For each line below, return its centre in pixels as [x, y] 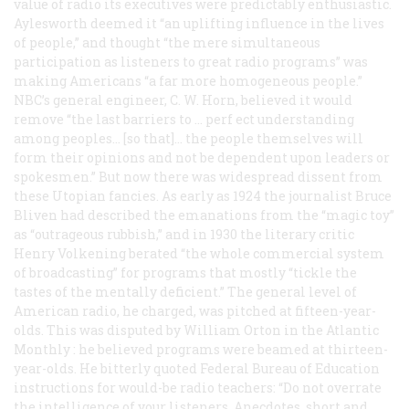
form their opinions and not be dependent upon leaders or [202, 157]
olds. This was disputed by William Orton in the [170, 330]
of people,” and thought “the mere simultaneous [167, 42]
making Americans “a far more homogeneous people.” [188, 80]
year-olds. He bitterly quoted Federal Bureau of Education [197, 368]
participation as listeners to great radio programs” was [191, 61]
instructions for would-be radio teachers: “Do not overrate [198, 387]
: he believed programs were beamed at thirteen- [229, 349]
